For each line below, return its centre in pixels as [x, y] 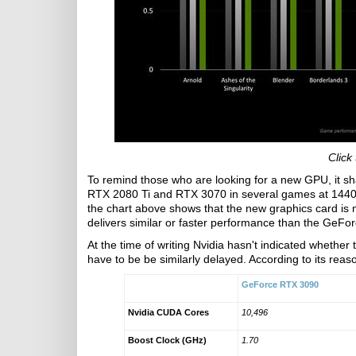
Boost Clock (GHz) [167, 340]
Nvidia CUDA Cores [168, 312]
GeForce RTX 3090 [280, 284]
